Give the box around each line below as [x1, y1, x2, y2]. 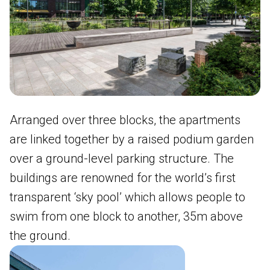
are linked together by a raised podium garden [10, 131, 254, 146]
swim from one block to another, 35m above [10, 209, 243, 224]
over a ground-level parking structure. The [10, 151, 234, 166]
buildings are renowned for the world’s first [10, 170, 236, 185]
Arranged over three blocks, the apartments [10, 112, 240, 127]
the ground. [10, 228, 71, 243]
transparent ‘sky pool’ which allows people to [10, 189, 245, 204]
